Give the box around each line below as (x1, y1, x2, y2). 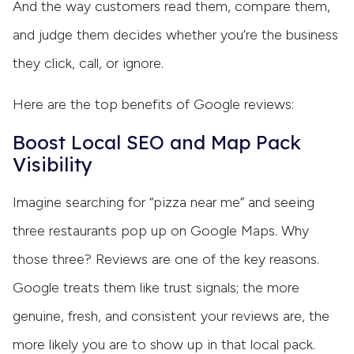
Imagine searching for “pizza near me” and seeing (13, 194, 314, 212)
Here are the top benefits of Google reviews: (13, 96, 294, 114)
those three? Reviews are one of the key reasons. (13, 250, 319, 269)
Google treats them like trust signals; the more (13, 279, 299, 297)
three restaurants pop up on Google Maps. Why (13, 222, 309, 240)
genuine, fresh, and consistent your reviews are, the (13, 307, 330, 326)
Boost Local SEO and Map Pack (13, 130, 301, 155)
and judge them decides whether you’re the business (13, 26, 338, 44)
